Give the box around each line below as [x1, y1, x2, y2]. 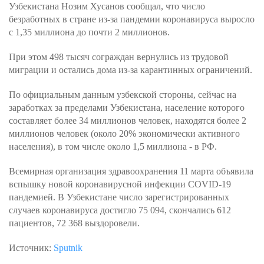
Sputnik [54, 243, 82, 253]
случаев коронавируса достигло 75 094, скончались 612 [9, 205, 231, 215]
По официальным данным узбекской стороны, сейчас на [9, 90, 236, 100]
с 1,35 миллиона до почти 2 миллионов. [9, 27, 170, 37]
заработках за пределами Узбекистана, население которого [9, 103, 245, 113]
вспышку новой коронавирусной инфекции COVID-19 [9, 179, 231, 189]
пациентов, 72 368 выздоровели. [9, 218, 140, 228]
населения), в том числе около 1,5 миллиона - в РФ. [9, 141, 217, 151]
